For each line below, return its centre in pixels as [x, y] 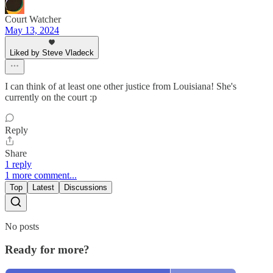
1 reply [18, 164]
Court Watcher [33, 19]
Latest [43, 187]
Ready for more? [47, 250]
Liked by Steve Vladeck [52, 52]
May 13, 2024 [32, 30]
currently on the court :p [51, 97]
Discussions [86, 187]
